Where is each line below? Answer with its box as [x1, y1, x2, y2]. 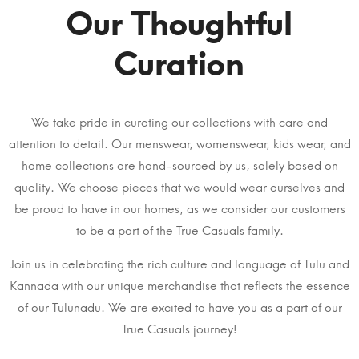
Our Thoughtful [67, 5, 292, 44]
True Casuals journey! [122, 322, 237, 337]
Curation [115, 45, 244, 84]
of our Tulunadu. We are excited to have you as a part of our [17, 301, 342, 316]
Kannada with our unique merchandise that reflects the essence [9, 279, 350, 294]
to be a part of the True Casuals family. [75, 224, 284, 239]
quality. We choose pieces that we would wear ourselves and [14, 180, 345, 196]
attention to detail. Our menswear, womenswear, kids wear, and [8, 137, 351, 152]
